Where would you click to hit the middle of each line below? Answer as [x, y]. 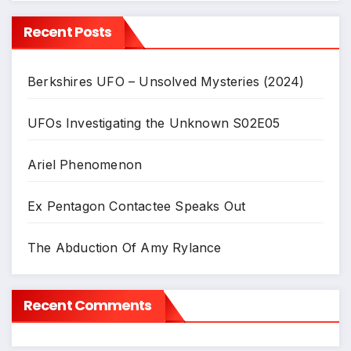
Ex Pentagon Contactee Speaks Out [137, 206]
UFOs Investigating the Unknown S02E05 [154, 123]
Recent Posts [68, 32]
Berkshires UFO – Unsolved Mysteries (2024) [166, 82]
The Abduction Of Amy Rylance [125, 248]
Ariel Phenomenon [85, 165]
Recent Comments [88, 305]
